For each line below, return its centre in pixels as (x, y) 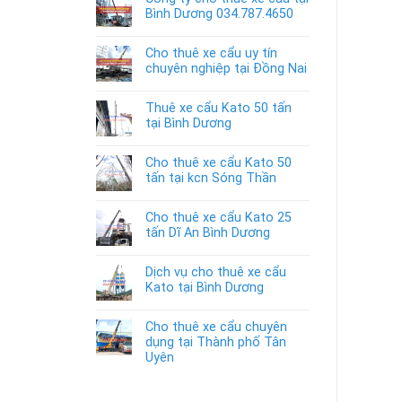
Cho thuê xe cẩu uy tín (211, 54)
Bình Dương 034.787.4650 (219, 14)
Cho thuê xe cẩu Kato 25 (218, 218)
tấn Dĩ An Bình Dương (208, 233)
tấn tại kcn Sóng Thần (211, 179)
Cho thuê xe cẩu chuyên (216, 328)
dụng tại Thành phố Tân (216, 343)
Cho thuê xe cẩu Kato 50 (218, 163)
